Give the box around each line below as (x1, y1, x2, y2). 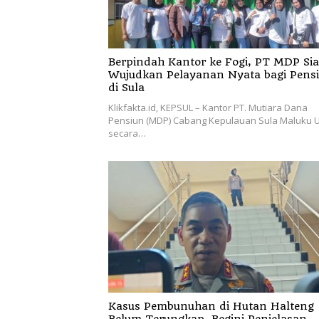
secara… (108, 127, 146, 140)
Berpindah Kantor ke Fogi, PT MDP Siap (108, 56, 303, 69)
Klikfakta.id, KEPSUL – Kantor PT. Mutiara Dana (108, 101, 308, 115)
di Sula (108, 81, 145, 95)
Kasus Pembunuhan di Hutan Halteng (108, 300, 314, 313)
